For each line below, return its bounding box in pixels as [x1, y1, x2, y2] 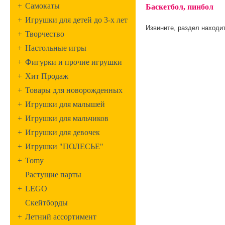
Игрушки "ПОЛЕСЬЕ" [25, 142, 103, 151]
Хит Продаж [25, 72, 68, 80]
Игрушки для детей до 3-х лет [25, 16, 128, 24]
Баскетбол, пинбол [146, 3, 213, 11]
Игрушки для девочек [25, 128, 100, 137]
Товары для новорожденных [25, 86, 123, 94]
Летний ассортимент [25, 212, 96, 221]
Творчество [25, 30, 64, 38]
